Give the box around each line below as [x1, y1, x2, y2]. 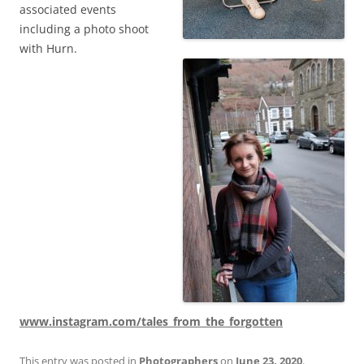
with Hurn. [19, 40, 77, 56]
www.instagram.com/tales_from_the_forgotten [19, 313, 283, 329]
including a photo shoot [19, 20, 149, 37]
